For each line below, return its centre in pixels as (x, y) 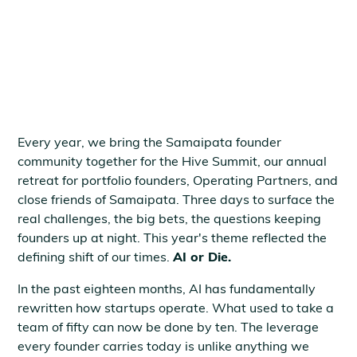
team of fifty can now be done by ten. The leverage (169, 327)
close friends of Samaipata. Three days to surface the (177, 200)
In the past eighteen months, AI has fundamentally (167, 289)
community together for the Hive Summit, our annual (173, 161)
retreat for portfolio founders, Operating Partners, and (178, 180)
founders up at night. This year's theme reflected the (173, 238)
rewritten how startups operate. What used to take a (176, 308)
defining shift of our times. (96, 257)
